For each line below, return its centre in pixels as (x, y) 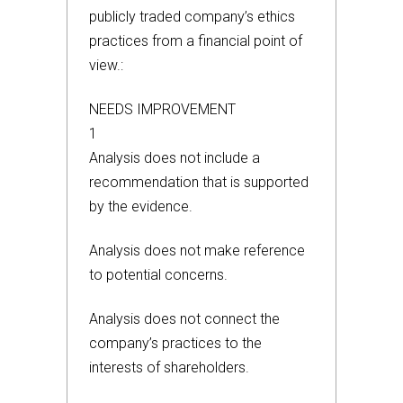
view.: (106, 65)
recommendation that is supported (199, 182)
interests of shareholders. (169, 367)
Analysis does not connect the (184, 319)
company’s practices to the (175, 343)
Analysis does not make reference (197, 251)
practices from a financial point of (196, 41)
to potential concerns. (158, 275)
